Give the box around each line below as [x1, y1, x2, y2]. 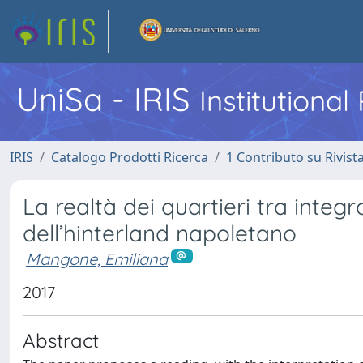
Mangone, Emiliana [26, 249, 168, 269]
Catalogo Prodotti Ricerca [51, 148, 208, 166]
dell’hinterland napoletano [23, 219, 297, 247]
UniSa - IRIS [16, 79, 199, 119]
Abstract [23, 327, 99, 352]
